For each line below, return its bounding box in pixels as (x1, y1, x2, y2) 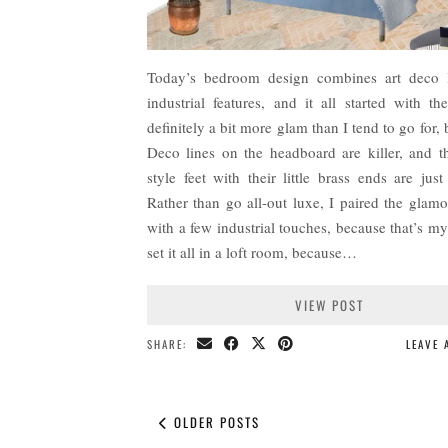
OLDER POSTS (169, 412, 260, 433)
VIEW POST (294, 295, 364, 316)
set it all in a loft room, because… (147, 242, 357, 263)
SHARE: (147, 336, 192, 353)
